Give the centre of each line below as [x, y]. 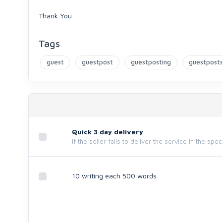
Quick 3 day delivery [108, 132]
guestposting [151, 62]
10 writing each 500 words [114, 176]
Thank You [55, 16]
